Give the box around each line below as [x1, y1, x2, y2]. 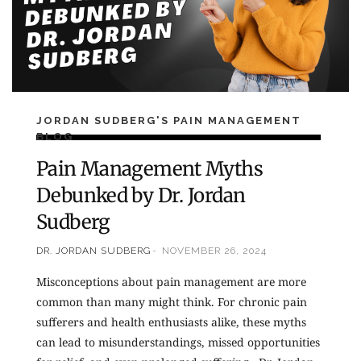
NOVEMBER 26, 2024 [162, 245, 267, 257]
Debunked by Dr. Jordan [36, 183, 246, 209]
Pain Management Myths [36, 156, 263, 182]
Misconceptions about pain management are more [36, 273, 306, 289]
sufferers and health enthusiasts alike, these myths [36, 313, 306, 330]
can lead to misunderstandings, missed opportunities [36, 334, 320, 350]
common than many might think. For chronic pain [36, 293, 307, 309]
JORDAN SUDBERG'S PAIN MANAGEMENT [36, 114, 301, 127]
